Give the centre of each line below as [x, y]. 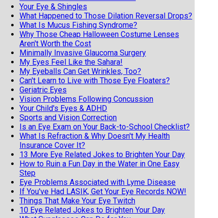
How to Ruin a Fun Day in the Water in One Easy [100, 163]
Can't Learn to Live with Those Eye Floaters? [95, 80]
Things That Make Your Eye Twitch [77, 200]
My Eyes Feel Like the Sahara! [71, 62]
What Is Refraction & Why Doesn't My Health [95, 136]
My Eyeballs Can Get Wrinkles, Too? [80, 71]
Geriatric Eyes [43, 90]
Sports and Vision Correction [68, 117]
